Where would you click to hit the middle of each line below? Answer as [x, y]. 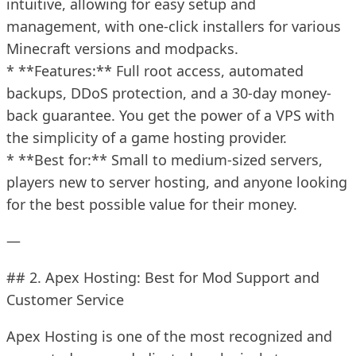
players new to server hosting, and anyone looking [177, 182]
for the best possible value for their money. [152, 204]
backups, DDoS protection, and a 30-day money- [169, 93]
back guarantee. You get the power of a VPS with [170, 115]
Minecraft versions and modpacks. [122, 48]
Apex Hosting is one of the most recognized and [169, 336]
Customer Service [65, 299]
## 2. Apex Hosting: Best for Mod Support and [163, 277]
